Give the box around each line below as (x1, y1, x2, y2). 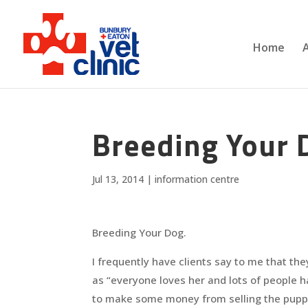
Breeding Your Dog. (92, 225, 187, 239)
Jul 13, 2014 (92, 173, 144, 186)
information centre (155, 173, 240, 186)
